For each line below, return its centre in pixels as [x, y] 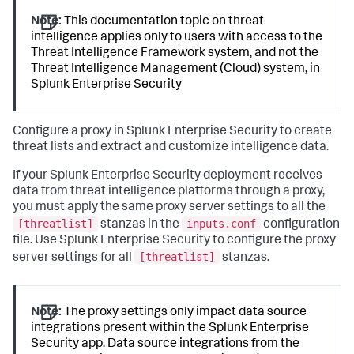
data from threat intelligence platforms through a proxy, [169, 192]
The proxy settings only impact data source [185, 313]
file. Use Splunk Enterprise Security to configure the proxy [174, 241]
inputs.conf [221, 223]
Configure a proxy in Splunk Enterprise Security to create [172, 132]
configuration [300, 225]
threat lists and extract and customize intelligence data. [171, 148]
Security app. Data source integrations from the [166, 344]
